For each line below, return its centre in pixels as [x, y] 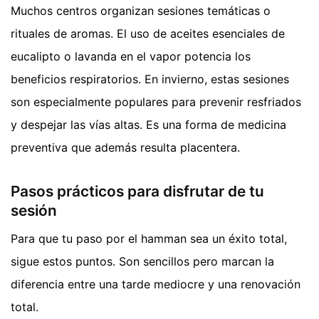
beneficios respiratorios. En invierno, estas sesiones [150, 79]
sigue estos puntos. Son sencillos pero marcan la [142, 261]
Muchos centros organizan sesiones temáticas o [141, 11]
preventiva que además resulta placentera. [125, 148]
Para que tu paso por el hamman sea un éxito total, [149, 238]
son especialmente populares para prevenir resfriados [156, 102]
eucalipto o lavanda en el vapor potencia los [131, 57]
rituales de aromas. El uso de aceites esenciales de [148, 34]
